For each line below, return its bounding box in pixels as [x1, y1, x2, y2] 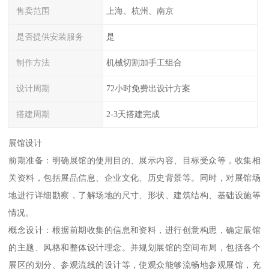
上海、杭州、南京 [106, 6, 174, 16]
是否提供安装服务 [16, 32, 84, 42]
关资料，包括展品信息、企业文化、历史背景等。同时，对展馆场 [8, 173, 261, 183]
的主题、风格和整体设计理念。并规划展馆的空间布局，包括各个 [8, 243, 261, 253]
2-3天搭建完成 [106, 109, 160, 119]
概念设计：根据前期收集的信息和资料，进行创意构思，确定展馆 [8, 225, 261, 235]
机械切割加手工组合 [106, 58, 182, 68]
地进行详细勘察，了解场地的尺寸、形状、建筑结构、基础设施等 [8, 190, 261, 201]
